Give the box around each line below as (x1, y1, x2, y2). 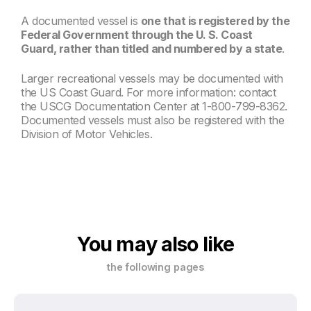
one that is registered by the (140, 14, 290, 28)
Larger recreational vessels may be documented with (21, 71, 283, 85)
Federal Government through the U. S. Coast (21, 28, 253, 42)
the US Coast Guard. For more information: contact (21, 85, 276, 99)
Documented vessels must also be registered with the (21, 112, 285, 127)
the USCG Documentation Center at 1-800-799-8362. (21, 99, 287, 113)
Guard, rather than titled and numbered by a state (21, 42, 283, 56)
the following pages (106, 261, 205, 274)
